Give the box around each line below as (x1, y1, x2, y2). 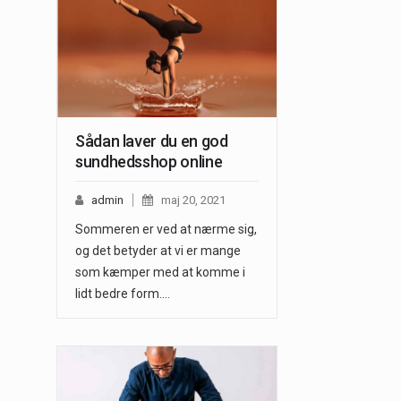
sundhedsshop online (75, 151, 223, 171)
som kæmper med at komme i (75, 264, 245, 279)
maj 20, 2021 (161, 192, 226, 207)
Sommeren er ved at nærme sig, (75, 221, 257, 236)
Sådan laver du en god (75, 131, 228, 150)
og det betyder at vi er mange (75, 243, 241, 258)
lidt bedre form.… (75, 286, 170, 301)
